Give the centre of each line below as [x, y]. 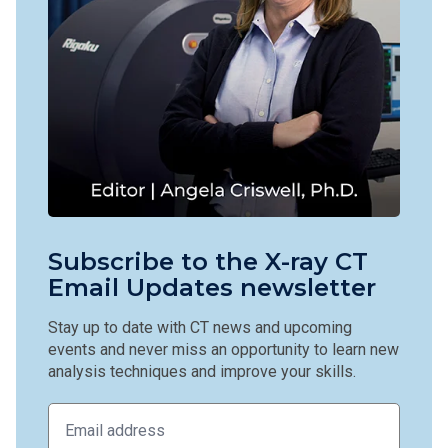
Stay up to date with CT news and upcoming [200, 327]
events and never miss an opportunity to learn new [223, 349]
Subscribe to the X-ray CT [208, 261]
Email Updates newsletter [212, 287]
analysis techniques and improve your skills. [202, 371]
